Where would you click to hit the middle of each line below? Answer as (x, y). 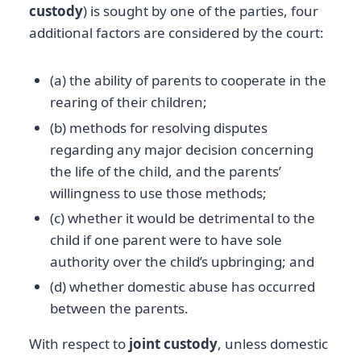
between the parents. (119, 309)
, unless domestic (273, 344)
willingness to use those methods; (158, 193)
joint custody (173, 344)
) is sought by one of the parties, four (201, 11)
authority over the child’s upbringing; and (182, 261)
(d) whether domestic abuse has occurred (182, 287)
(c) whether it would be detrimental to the (182, 218)
